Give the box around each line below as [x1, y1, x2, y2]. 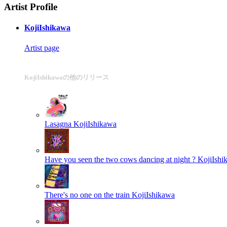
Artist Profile [4, 2, 57, 13]
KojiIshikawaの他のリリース [24, 73, 109, 81]
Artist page [24, 43, 59, 52]
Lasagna [45, 119, 71, 128]
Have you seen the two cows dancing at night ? [45, 155, 196, 164]
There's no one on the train [45, 190, 130, 199]
